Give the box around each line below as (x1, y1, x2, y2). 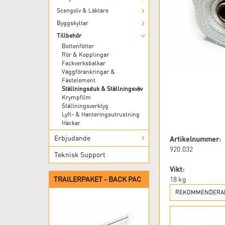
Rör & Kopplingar (62, 51, 109, 58)
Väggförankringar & (62, 68, 115, 75)
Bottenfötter (62, 43, 94, 50)
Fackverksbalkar (62, 60, 105, 67)
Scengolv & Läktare (57, 7, 108, 14)
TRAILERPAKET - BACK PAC (54, 175, 141, 183)
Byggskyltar (57, 20, 88, 27)
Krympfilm (62, 94, 91, 101)
